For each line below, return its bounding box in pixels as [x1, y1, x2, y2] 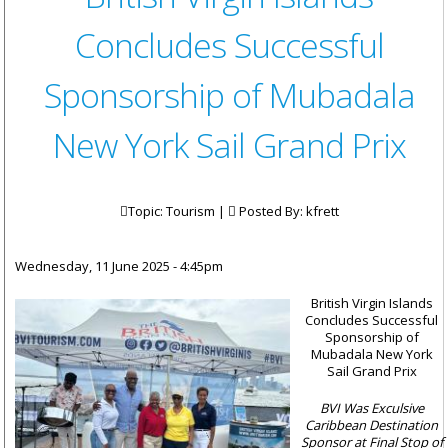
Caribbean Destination [305, 416, 438, 435]
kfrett [305, 202, 339, 221]
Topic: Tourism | [127, 202, 228, 221]
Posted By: [235, 202, 306, 221]
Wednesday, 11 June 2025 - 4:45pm [15, 257, 223, 276]
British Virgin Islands [310, 294, 433, 313]
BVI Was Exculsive [319, 399, 424, 418]
